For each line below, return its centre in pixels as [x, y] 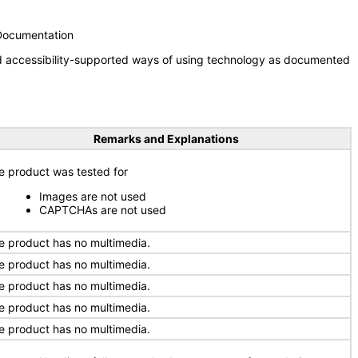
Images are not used [93, 196]
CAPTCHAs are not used [103, 210]
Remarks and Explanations [166, 139]
